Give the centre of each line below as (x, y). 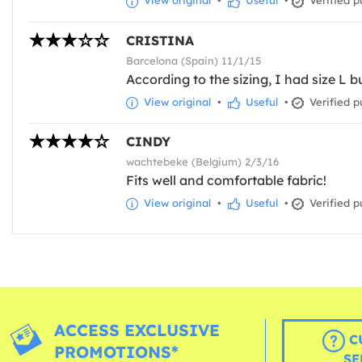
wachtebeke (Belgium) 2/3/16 (202, 161)
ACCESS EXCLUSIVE (137, 330)
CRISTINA (160, 40)
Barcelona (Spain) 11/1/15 (194, 60)
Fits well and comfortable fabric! (226, 180)
